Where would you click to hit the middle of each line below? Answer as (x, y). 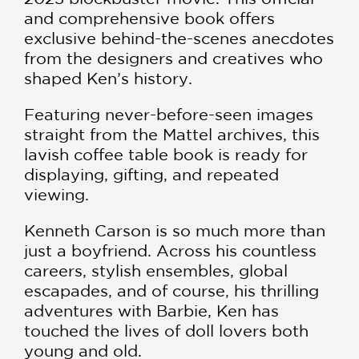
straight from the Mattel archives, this (172, 135)
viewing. (56, 195)
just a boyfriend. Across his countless (170, 251)
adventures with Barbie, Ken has (151, 311)
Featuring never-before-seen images (169, 115)
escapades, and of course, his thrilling (171, 291)
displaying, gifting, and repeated (151, 175)
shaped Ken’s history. (108, 79)
